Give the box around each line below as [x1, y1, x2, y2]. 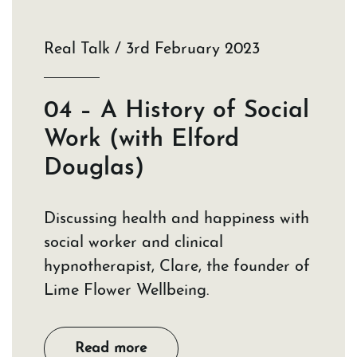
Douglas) [44, 156, 144, 182]
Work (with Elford [44, 127, 239, 153]
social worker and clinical [44, 235, 223, 252]
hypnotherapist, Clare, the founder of [44, 259, 310, 276]
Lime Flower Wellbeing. [44, 283, 209, 300]
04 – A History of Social [44, 99, 309, 124]
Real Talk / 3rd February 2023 [44, 41, 260, 58]
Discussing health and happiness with [44, 211, 309, 228]
